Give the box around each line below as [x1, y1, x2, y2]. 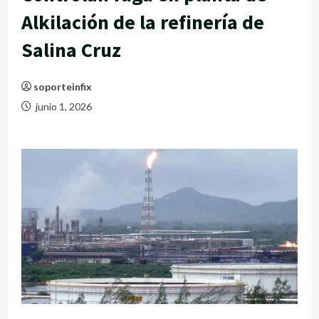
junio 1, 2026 [33, 100, 92, 113]
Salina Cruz [21, 36, 121, 63]
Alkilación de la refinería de [21, 9, 264, 35]
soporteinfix [33, 80, 92, 93]
